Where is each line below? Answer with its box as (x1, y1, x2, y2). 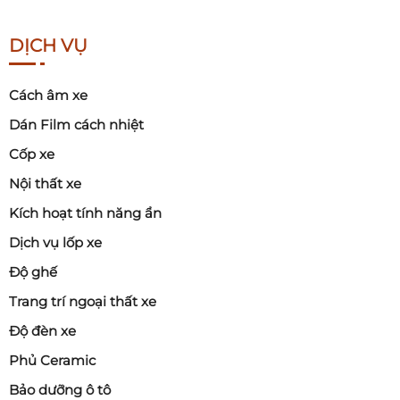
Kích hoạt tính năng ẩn (9, 204, 162, 222)
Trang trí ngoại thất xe (9, 293, 156, 311)
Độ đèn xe (9, 322, 76, 340)
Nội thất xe (9, 175, 81, 193)
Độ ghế (9, 263, 57, 281)
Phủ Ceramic (9, 352, 96, 370)
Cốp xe (9, 146, 54, 163)
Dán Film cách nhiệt (9, 116, 144, 134)
